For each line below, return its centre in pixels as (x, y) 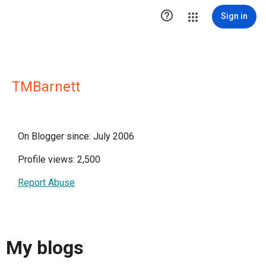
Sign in (234, 16)
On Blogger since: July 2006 (76, 136)
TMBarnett (46, 87)
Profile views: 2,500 (59, 159)
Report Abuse (46, 183)
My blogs (45, 248)
